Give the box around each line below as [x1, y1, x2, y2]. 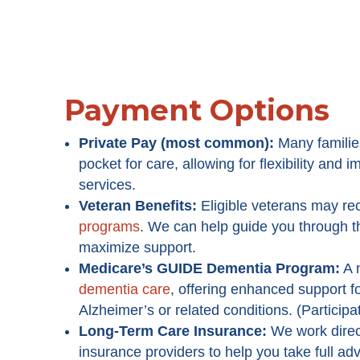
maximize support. [79, 239, 196, 256]
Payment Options [64, 92, 329, 128]
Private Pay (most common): [79, 134, 274, 151]
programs [79, 218, 140, 235]
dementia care [79, 280, 170, 297]
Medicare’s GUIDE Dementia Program [79, 260, 335, 276]
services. [79, 176, 136, 193]
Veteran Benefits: [79, 197, 197, 214]
